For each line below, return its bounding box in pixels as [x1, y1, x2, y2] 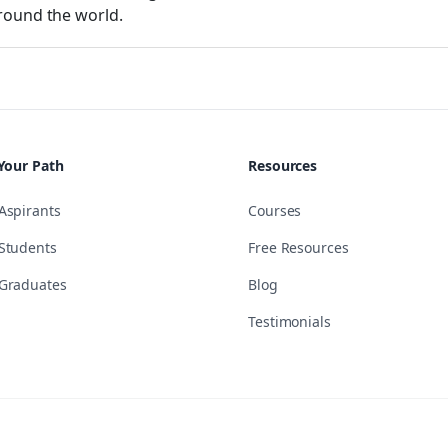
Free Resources [248, 238, 349, 257]
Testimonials [248, 312, 331, 331]
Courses [248, 201, 302, 220]
